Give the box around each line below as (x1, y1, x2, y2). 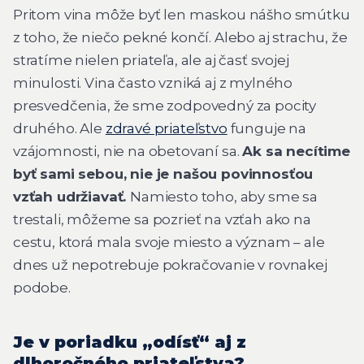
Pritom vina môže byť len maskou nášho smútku (13, 6, 350, 24)
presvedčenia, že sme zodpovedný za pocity (13, 97, 317, 115)
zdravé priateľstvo (105, 120, 227, 137)
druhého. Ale (13, 120, 106, 137)
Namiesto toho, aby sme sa (130, 188, 318, 206)
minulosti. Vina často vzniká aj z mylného (13, 75, 293, 92)
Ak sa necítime (242, 143, 350, 160)
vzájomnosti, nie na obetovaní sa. (13, 143, 243, 160)
